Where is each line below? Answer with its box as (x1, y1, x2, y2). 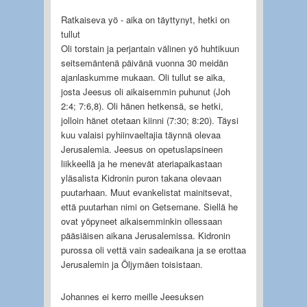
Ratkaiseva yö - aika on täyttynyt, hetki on (60, 12, 230, 26)
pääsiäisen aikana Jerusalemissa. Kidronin (60, 228, 230, 242)
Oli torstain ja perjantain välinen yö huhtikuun (60, 41, 239, 55)
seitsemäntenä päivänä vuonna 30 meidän (60, 56, 228, 69)
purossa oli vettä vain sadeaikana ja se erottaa (60, 243, 246, 256)
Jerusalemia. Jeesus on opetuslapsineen (60, 142, 223, 156)
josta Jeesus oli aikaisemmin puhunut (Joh (60, 84, 230, 98)
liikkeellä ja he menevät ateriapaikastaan (60, 156, 222, 170)
